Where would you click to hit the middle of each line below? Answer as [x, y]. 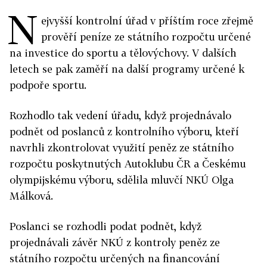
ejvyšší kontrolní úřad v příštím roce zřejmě [147, 21]
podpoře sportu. [48, 85]
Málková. [31, 196]
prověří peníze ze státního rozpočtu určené [146, 37]
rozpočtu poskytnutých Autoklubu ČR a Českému [128, 164]
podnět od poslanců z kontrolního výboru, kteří [124, 132]
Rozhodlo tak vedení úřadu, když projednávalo [120, 116]
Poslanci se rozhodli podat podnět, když [105, 226]
